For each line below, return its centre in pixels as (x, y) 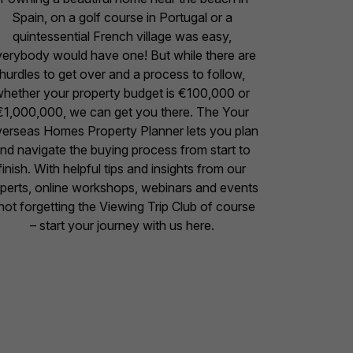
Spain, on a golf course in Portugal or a (122, 18)
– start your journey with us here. (122, 226)
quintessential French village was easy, (122, 37)
